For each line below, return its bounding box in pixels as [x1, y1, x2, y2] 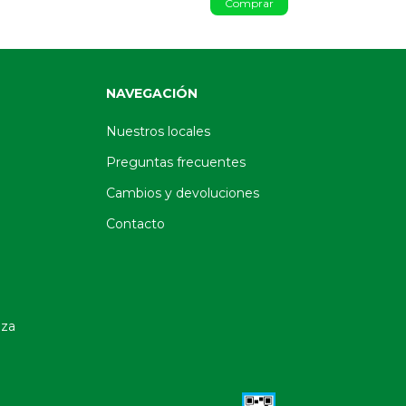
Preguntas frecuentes [106, 153, 246, 170]
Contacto [106, 215, 166, 232]
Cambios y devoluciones [106, 184, 260, 201]
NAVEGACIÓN [106, 84, 198, 101]
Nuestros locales [106, 122, 211, 140]
